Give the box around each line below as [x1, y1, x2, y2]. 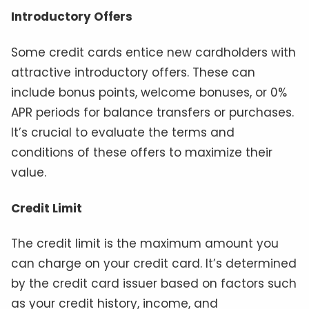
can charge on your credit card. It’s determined [11, 255, 297, 272]
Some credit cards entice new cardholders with [11, 43, 296, 61]
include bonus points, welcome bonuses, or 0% [11, 83, 287, 101]
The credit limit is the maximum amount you [11, 235, 279, 252]
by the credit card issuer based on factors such [11, 275, 297, 292]
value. [11, 163, 46, 181]
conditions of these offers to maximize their [11, 143, 272, 161]
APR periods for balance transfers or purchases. [11, 103, 294, 121]
